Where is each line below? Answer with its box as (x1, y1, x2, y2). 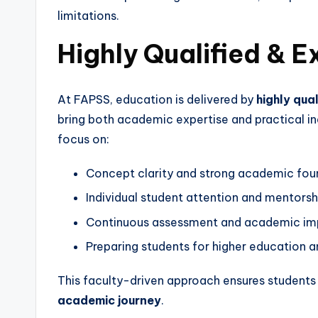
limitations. (57, 9, 119, 23)
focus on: (57, 132, 109, 147)
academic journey (57, 293, 161, 308)
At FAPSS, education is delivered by (57, 92, 256, 107)
